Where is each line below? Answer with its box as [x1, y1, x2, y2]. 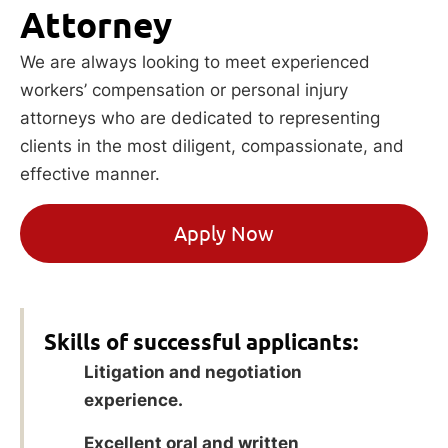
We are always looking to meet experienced [20, 52, 370, 73]
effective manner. [20, 164, 160, 185]
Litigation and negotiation [84, 361, 302, 382]
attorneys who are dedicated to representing [20, 108, 380, 129]
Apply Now [174, 221, 274, 245]
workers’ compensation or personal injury [20, 80, 348, 101]
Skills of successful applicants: [44, 328, 358, 355]
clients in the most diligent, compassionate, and [20, 136, 404, 157]
